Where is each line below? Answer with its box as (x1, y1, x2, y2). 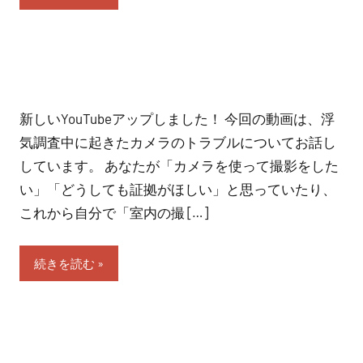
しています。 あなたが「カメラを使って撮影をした (19, 157, 339, 173)
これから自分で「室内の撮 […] (19, 204, 208, 220)
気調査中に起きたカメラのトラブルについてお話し (19, 134, 336, 150)
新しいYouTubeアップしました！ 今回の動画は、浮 (19, 110, 335, 126)
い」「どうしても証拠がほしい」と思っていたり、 (19, 181, 336, 197)
